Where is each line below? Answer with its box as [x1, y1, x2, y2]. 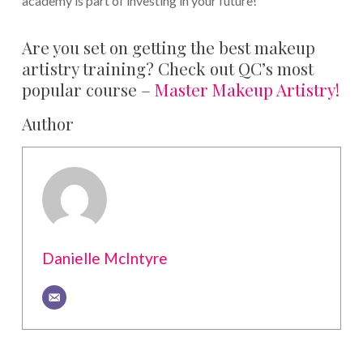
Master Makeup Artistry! [154, 78, 340, 101]
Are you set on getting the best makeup [21, 36, 315, 59]
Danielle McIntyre [41, 249, 168, 268]
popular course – [21, 78, 155, 101]
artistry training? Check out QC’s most [21, 57, 314, 80]
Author [21, 112, 74, 135]
